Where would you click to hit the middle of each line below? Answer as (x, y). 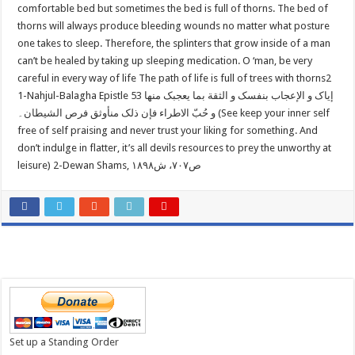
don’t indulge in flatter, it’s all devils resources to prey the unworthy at (175, 148)
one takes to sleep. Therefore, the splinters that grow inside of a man (174, 44)
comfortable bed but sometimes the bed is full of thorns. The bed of (173, 9)
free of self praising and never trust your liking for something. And (168, 131)
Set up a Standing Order (65, 342)
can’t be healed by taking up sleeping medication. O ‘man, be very (165, 61)
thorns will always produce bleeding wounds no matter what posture (174, 26)
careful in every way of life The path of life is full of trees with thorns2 (175, 78)
